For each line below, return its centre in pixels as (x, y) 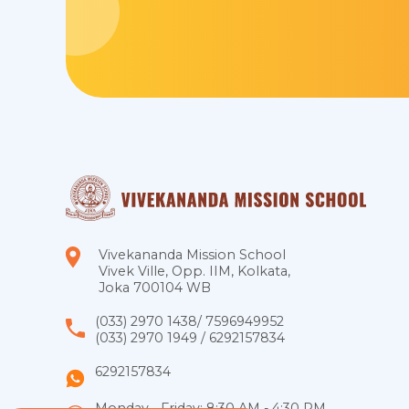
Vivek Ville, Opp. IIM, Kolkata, (194, 271)
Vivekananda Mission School (192, 254)
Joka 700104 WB (155, 287)
